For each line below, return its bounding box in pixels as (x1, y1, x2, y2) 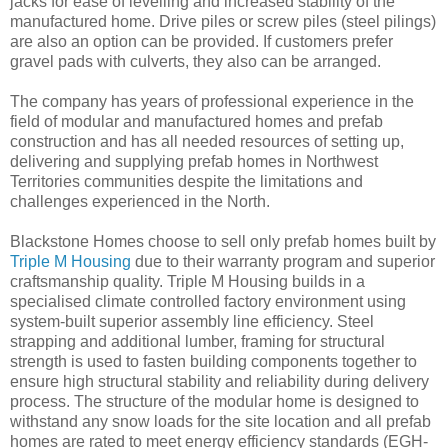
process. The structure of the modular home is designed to (10, 392, 419, 410)
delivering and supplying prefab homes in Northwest (10, 152, 378, 170)
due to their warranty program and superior (131, 252, 435, 270)
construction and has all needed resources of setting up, (10, 132, 404, 150)
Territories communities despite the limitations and (10, 172, 363, 190)
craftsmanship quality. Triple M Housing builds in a (10, 272, 365, 290)
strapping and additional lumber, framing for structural (10, 332, 385, 350)
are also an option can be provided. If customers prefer (10, 32, 393, 50)
